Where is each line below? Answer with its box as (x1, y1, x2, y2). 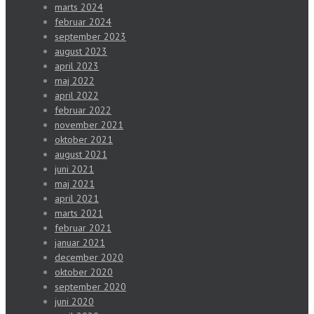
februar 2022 (55, 104, 111, 117)
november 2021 (55, 118, 123, 132)
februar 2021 (55, 221, 111, 235)
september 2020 (55, 280, 126, 294)
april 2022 (55, 89, 99, 102)
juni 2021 (55, 163, 94, 176)
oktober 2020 (55, 266, 113, 279)
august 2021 (55, 148, 107, 161)
